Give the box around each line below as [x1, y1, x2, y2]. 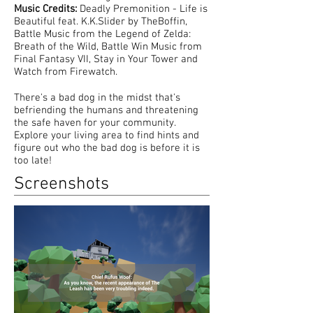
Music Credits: [14, 3, 77, 15]
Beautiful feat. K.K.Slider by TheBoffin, [14, 15, 187, 28]
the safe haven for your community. [14, 117, 175, 129]
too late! [14, 154, 52, 167]
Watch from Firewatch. [14, 66, 117, 78]
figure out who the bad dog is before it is [14, 142, 200, 154]
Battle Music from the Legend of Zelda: [14, 28, 191, 41]
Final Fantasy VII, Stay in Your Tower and [14, 53, 198, 66]
